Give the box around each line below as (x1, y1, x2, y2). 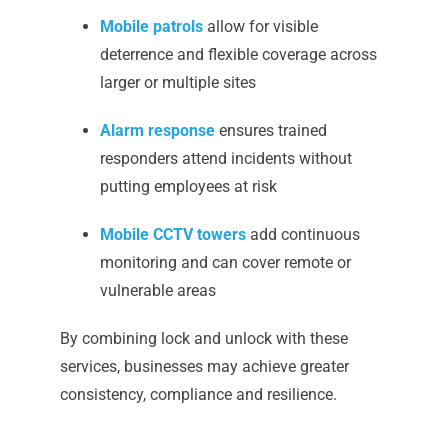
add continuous (245, 225, 360, 245)
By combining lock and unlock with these (59, 329, 348, 349)
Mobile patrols (99, 17, 203, 37)
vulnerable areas (99, 281, 216, 301)
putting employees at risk (99, 177, 277, 197)
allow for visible (206, 17, 318, 37)
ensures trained (214, 121, 327, 141)
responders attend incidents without (99, 149, 352, 169)
